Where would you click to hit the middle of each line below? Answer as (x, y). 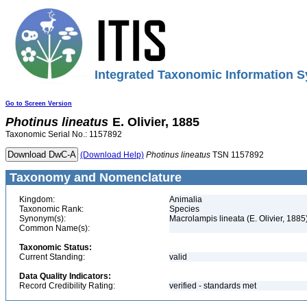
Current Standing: (52, 257)
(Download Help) (112, 155)
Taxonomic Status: (56, 247)
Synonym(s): (42, 219)
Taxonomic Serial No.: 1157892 (64, 134)
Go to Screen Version (39, 103)
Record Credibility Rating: (67, 286)
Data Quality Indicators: (65, 276)
